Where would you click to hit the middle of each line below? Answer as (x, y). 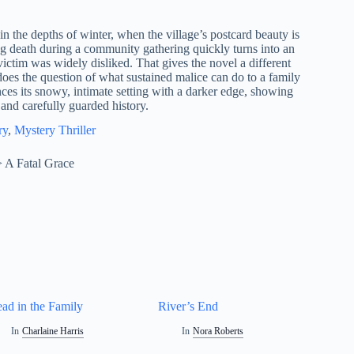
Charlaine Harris (53, 331)
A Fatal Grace (40, 164)
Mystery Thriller (55, 130)
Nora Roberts (218, 331)
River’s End (188, 306)
